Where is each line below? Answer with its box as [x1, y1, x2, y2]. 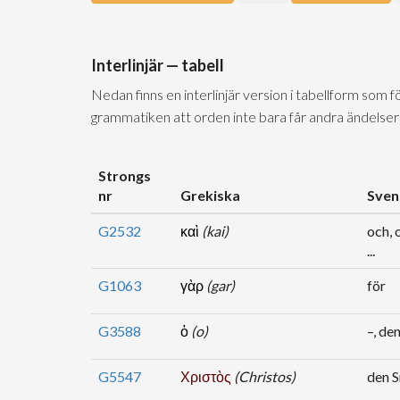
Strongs [98, 167, 151, 184]
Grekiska [180, 187, 240, 204]
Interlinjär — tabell [91, 55, 224, 75]
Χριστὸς [180, 368, 234, 385]
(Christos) [234, 368, 296, 385]
